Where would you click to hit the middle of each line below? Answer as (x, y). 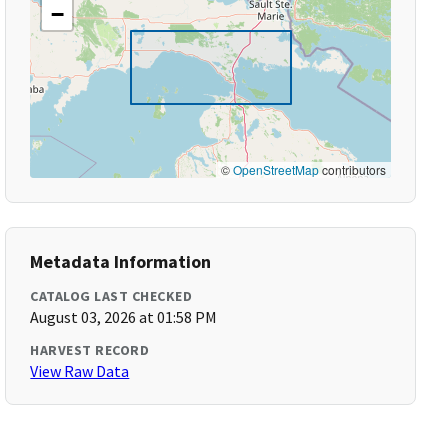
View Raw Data (80, 371)
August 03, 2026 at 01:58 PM (124, 317)
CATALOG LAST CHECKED (111, 296)
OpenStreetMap (275, 169)
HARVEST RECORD (90, 350)
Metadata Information (121, 261)
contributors (352, 169)
